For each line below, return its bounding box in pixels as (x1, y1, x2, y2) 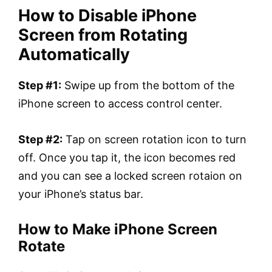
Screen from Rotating (18, 25, 188, 46)
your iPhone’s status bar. (18, 188, 143, 201)
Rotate (18, 237, 65, 255)
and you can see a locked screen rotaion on (18, 169, 242, 183)
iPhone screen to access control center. (18, 97, 222, 110)
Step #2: (18, 133, 63, 146)
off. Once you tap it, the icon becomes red (18, 151, 236, 165)
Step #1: (18, 79, 61, 92)
